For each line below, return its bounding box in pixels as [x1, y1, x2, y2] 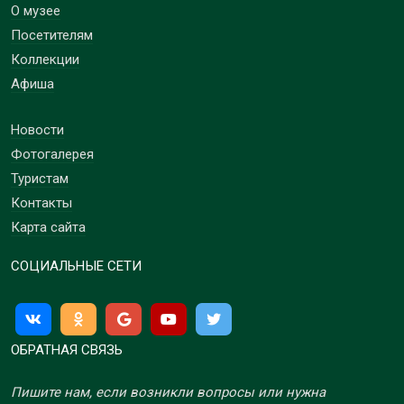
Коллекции [11, 51, 79, 69]
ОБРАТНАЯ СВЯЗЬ [11, 342, 123, 359]
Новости [11, 122, 64, 139]
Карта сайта [11, 219, 86, 236]
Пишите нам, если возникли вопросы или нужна [11, 384, 326, 401]
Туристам [11, 170, 69, 188]
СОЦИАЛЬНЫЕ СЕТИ [11, 258, 142, 275]
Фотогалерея [11, 146, 94, 163]
